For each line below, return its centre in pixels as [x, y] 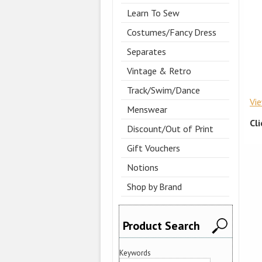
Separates [146, 52]
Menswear [147, 110]
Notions [143, 168]
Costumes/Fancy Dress [172, 32]
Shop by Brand [154, 187]
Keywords [135, 253]
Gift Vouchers [154, 148]
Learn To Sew [153, 13]
